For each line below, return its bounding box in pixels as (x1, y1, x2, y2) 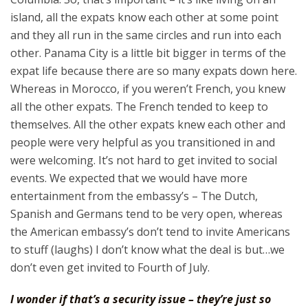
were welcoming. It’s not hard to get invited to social (10, 153, 277, 168)
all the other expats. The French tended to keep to (10, 99, 268, 114)
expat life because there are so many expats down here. (10, 63, 297, 78)
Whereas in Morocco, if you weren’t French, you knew (10, 81, 285, 96)
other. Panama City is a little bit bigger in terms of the (10, 45, 286, 60)
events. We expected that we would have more (10, 170, 247, 186)
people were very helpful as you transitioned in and (10, 135, 275, 150)
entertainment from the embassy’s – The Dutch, (10, 188, 258, 203)
